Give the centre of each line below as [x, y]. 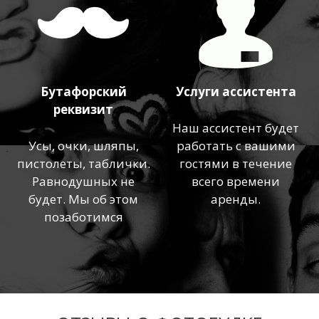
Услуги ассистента [236, 92]
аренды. [236, 199]
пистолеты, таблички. [83, 163]
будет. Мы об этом [83, 199]
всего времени [236, 181]
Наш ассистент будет [236, 127]
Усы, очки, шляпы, [83, 145]
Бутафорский [83, 92]
